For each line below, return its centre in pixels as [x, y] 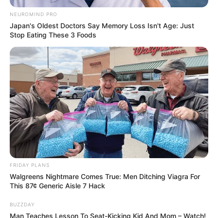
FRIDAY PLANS [30, 165]
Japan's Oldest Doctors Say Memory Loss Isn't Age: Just [102, 25]
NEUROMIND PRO [34, 14]
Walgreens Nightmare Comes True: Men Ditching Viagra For [105, 177]
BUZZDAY [22, 205]
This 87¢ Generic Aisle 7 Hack [57, 186]
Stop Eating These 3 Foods [53, 35]
